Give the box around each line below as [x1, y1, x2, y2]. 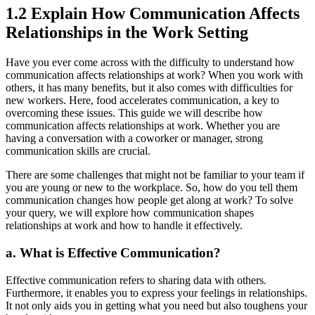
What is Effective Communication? [20, 245, 221, 260]
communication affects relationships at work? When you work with [6, 69, 303, 82]
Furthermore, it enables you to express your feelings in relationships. [6, 286, 307, 299]
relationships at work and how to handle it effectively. [6, 219, 243, 232]
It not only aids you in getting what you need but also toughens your [6, 299, 307, 311]
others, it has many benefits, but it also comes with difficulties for [6, 82, 292, 94]
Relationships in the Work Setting [6, 23, 248, 42]
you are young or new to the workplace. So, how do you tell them [6, 181, 297, 194]
